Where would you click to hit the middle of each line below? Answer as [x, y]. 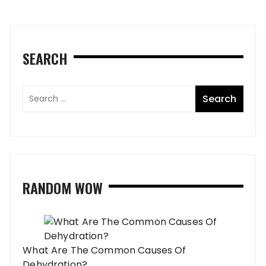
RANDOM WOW [63, 188]
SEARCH [45, 58]
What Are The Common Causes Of [104, 251]
